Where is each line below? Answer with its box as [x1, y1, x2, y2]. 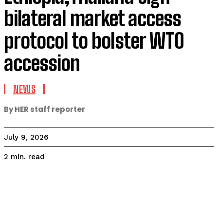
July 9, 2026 [4, 133, 48, 142]
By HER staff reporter [4, 104, 85, 114]
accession [4, 51, 80, 75]
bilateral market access [4, 6, 181, 31]
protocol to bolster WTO [4, 29, 184, 53]
